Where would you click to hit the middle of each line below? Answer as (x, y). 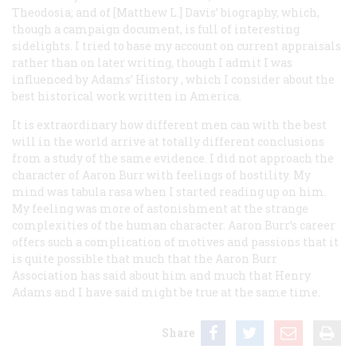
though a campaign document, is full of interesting (156, 29)
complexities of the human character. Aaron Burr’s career (174, 225)
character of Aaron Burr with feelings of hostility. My (161, 175)
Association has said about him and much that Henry (161, 275)
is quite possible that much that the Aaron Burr (145, 258)
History (157, 79)
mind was (41, 191)
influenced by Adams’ (74, 79)
